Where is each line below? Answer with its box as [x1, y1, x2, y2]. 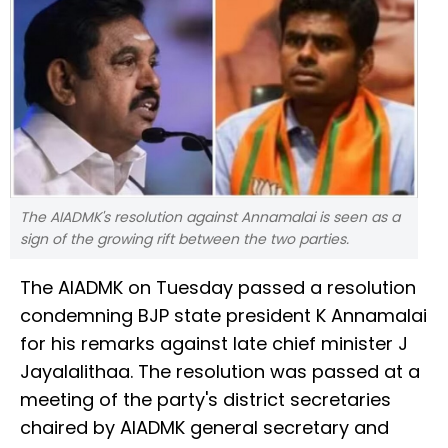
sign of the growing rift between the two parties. [20, 229, 349, 250]
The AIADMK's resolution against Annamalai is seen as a [20, 207, 400, 228]
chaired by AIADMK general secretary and [20, 415, 389, 441]
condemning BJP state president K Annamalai [20, 303, 427, 329]
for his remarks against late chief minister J [20, 331, 408, 357]
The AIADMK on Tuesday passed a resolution [20, 275, 416, 301]
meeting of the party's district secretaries [20, 387, 391, 413]
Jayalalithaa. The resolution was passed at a [20, 359, 420, 385]
